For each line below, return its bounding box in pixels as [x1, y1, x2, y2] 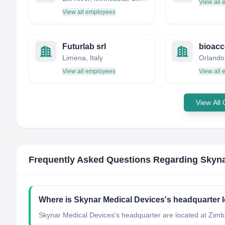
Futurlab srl [62, 42, 106, 51]
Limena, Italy [62, 54, 103, 62]
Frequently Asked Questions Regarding [29, 155, 200, 165]
